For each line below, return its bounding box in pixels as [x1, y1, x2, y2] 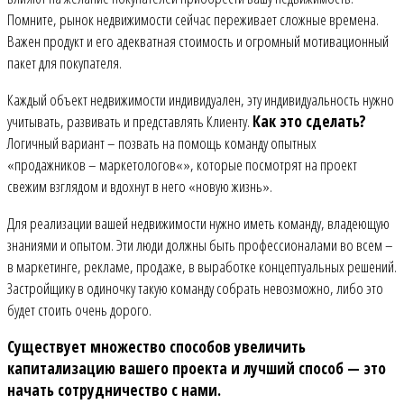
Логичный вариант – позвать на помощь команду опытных [7, 133, 317, 153]
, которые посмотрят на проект [190, 154, 357, 175]
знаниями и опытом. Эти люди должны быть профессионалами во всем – [7, 234, 393, 255]
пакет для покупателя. [7, 52, 122, 73]
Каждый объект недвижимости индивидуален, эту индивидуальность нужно [7, 89, 394, 110]
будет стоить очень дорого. [7, 299, 151, 320]
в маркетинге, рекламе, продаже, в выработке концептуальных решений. [7, 256, 397, 277]
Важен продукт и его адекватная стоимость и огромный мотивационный [7, 31, 389, 51]
